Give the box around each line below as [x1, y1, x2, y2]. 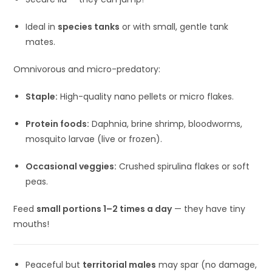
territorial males [83, 258, 157, 271]
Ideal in [25, 20, 58, 33]
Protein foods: [25, 117, 90, 130]
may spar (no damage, [156, 258, 257, 271]
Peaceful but [25, 258, 83, 271]
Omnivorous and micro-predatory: [13, 63, 161, 75]
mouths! [13, 217, 50, 230]
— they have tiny [172, 202, 246, 215]
